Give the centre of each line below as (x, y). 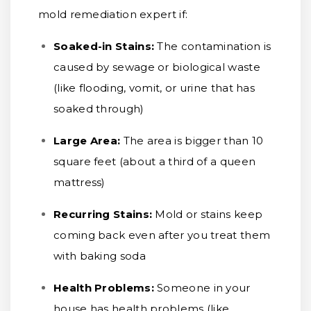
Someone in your (204, 288)
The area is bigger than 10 (193, 141)
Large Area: (89, 141)
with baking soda (100, 256)
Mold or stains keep (209, 214)
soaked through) (99, 109)
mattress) (79, 182)
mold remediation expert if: (113, 14)
